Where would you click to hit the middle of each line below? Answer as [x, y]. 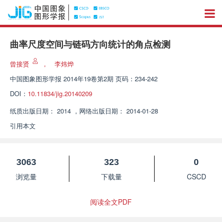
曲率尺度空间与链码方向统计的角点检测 [90, 45]
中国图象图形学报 [36, 79]
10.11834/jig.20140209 [60, 93]
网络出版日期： [102, 111]
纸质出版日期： [32, 111]
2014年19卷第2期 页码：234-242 [111, 79]
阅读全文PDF [111, 202]
